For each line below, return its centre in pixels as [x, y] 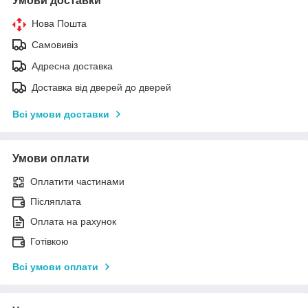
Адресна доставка [72, 66]
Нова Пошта [59, 23]
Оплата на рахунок [73, 221]
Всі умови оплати [55, 266]
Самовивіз [55, 44]
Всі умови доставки [61, 114]
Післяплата [56, 201]
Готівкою [49, 241]
